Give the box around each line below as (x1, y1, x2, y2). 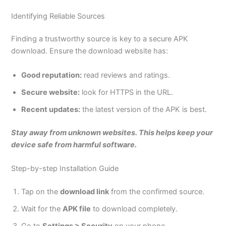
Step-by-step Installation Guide (11, 163, 119, 173)
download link (60, 187, 109, 196)
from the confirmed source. (109, 187, 205, 196)
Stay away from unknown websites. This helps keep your (11, 128, 213, 137)
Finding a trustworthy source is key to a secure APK (11, 34, 189, 44)
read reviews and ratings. (82, 70, 171, 80)
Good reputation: (21, 70, 82, 80)
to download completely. (91, 204, 178, 213)
